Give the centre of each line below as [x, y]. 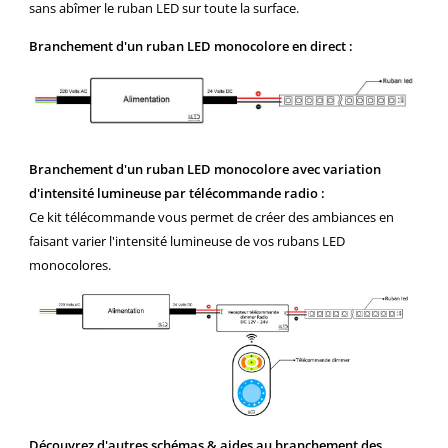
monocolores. [70, 265]
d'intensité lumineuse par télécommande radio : [177, 193]
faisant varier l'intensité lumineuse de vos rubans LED [187, 241]
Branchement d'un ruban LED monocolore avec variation [205, 169]
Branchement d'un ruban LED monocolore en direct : [191, 46]
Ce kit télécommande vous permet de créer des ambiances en [211, 217]
